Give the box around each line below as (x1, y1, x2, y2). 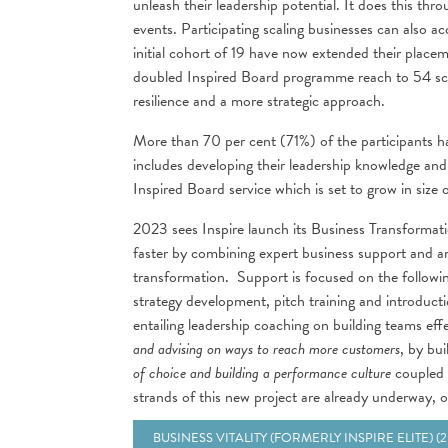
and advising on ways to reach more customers (133, 337, 400, 361)
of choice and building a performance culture (133, 361, 391, 385)
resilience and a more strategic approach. (133, 89, 393, 113)
